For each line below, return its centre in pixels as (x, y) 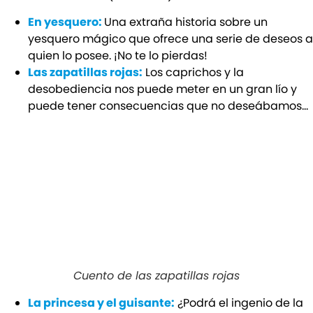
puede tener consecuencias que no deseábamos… (168, 106)
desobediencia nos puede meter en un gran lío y (162, 89)
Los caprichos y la (193, 73)
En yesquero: (66, 22)
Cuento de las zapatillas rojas (156, 276)
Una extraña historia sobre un (186, 22)
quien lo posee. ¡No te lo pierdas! (118, 56)
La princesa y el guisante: (101, 303)
